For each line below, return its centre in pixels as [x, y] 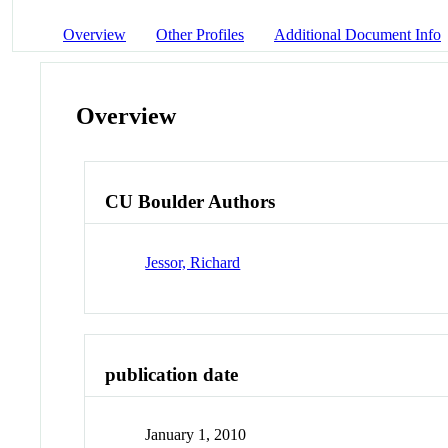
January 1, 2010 [196, 435]
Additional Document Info [357, 34]
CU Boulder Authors [190, 202]
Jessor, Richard [193, 262]
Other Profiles [200, 34]
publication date [172, 374]
